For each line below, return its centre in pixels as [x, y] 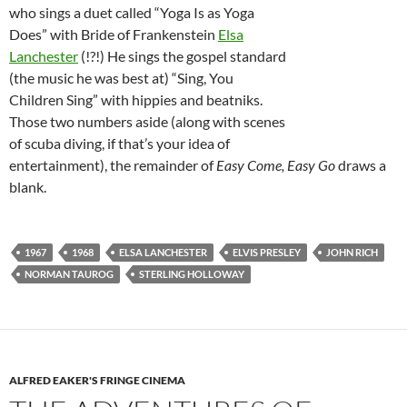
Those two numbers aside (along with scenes [147, 122]
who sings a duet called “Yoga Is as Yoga [132, 13]
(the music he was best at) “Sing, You [121, 78]
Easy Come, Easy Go [276, 165]
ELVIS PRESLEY [267, 253]
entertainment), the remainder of [113, 165]
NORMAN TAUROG [69, 274]
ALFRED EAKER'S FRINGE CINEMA [97, 381]
